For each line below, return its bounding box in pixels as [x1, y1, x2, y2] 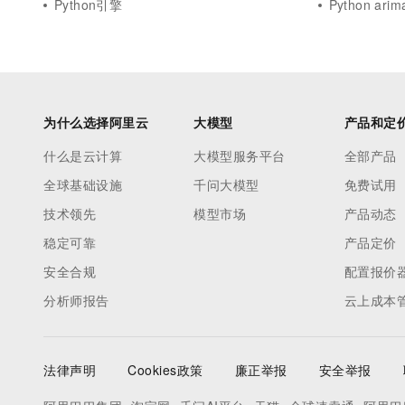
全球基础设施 [43, 175, 122, 193]
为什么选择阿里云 [43, 113, 148, 131]
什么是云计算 [43, 146, 122, 165]
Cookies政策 [127, 361, 203, 379]
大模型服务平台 [193, 146, 286, 165]
